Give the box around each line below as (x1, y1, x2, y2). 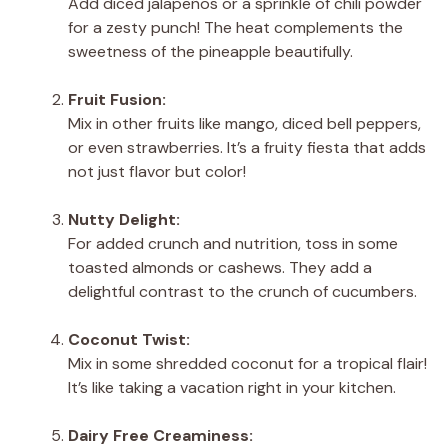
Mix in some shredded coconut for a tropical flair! (68, 352, 427, 374)
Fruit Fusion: (68, 88, 166, 110)
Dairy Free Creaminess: (68, 424, 253, 446)
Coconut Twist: (68, 328, 190, 350)
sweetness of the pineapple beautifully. (68, 40, 353, 62)
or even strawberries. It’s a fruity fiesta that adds (68, 136, 426, 158)
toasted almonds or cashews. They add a (68, 256, 372, 278)
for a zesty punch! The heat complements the (68, 16, 403, 38)
